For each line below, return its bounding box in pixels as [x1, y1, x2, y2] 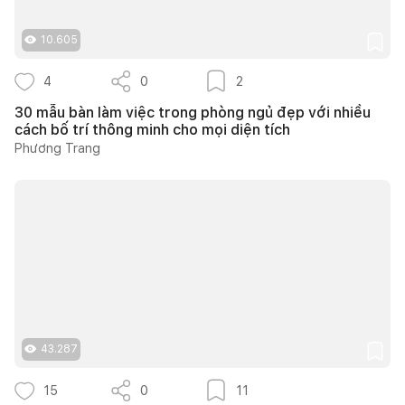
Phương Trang [14, 140, 100, 155]
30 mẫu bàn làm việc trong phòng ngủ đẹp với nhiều [14, 103, 371, 121]
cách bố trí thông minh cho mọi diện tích [14, 120, 290, 138]
